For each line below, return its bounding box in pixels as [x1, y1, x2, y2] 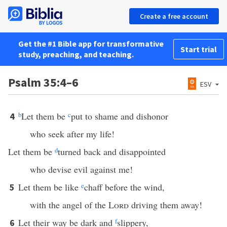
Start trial [180, 44, 217, 54]
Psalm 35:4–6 [8, 74, 79, 90]
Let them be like [18, 181, 81, 193]
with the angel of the [29, 199, 108, 211]
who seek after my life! [29, 128, 115, 140]
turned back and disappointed [58, 145, 166, 158]
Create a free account [140, 12, 208, 21]
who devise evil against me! [29, 163, 133, 175]
